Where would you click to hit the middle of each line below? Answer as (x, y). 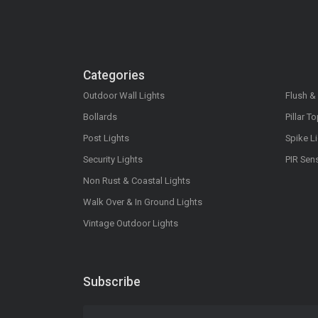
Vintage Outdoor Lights (131, 224)
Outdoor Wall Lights (124, 96)
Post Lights (106, 138)
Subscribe (112, 282)
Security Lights (113, 160)
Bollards (100, 117)
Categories (114, 76)
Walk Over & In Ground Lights (143, 202)
